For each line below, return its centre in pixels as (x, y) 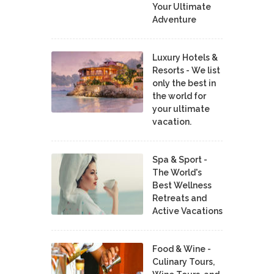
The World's (177, 172)
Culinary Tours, (183, 261)
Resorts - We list (186, 70)
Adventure (174, 19)
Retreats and (180, 198)
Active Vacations (187, 211)
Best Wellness (182, 185)
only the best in (184, 83)
